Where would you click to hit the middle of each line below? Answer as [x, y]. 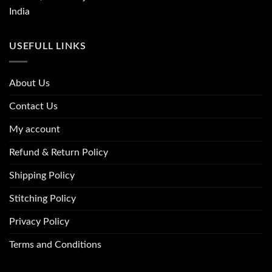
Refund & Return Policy [59, 152]
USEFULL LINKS [48, 46]
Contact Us [33, 106]
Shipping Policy [42, 175]
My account [35, 129]
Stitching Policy [42, 199]
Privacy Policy [39, 222]
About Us [29, 83]
